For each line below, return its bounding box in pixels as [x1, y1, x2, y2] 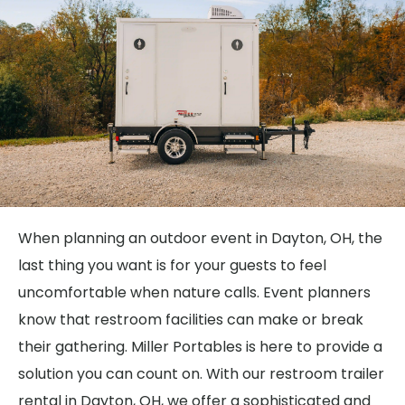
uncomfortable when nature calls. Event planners [18, 282, 371, 303]
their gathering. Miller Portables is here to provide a [18, 336, 382, 357]
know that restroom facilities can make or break [18, 309, 363, 330]
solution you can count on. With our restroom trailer [18, 363, 384, 384]
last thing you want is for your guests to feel [18, 255, 326, 276]
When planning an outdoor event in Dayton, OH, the [18, 228, 382, 249]
